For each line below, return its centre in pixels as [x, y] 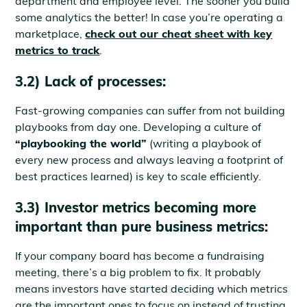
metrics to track [58, 50]
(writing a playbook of [204, 143]
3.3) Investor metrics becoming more [136, 207]
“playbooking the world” [81, 143]
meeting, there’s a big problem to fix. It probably [138, 272]
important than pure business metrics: [142, 226]
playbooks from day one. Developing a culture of [138, 127]
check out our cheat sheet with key [179, 34]
